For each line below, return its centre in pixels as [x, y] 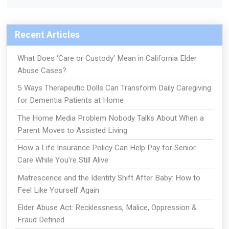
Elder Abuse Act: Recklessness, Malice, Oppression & [107, 208]
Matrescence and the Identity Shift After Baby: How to [109, 178]
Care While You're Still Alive [63, 160]
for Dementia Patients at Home [70, 100]
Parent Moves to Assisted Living [72, 130]
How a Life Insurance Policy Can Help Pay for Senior [106, 148]
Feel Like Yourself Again [58, 190]
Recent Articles [47, 35]
